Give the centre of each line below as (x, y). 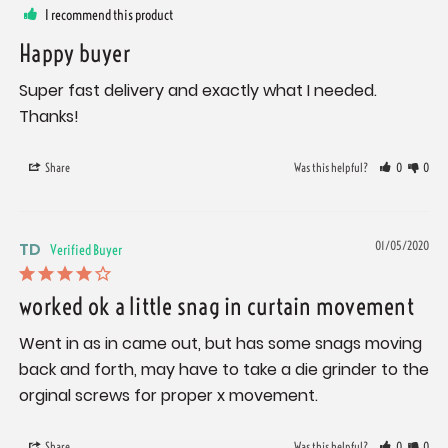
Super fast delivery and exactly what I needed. (198, 91)
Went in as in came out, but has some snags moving (220, 344)
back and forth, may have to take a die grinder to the (224, 370)
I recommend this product (109, 15)
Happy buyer (74, 53)
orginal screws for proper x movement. (168, 396)
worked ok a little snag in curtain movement (216, 306)
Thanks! (49, 117)
